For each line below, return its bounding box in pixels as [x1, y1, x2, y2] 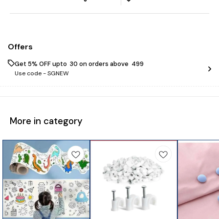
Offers [8, 41, 33, 52]
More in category [10, 114, 83, 127]
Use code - [15, 69, 47, 77]
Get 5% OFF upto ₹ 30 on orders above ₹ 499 [15, 59, 144, 68]
